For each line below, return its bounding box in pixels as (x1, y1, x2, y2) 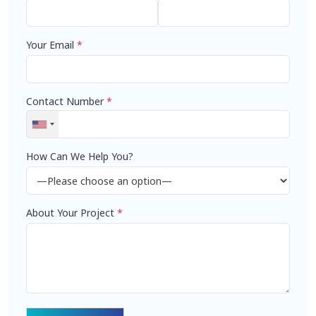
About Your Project (26, 206, 117, 220)
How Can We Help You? (26, 150, 133, 164)
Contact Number (26, 95, 107, 109)
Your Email (26, 38, 77, 52)
